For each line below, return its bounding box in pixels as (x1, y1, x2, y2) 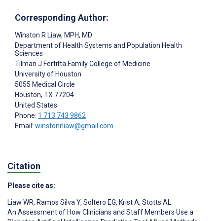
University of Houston (15, 70, 81, 78)
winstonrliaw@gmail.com (35, 122, 113, 130)
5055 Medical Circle (15, 80, 75, 89)
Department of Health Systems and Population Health (15, 41, 182, 50)
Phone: (15, 111, 38, 120)
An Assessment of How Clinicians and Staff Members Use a (7, 208, 193, 216)
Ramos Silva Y (35, 198, 80, 206)
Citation (7, 160, 40, 171)
